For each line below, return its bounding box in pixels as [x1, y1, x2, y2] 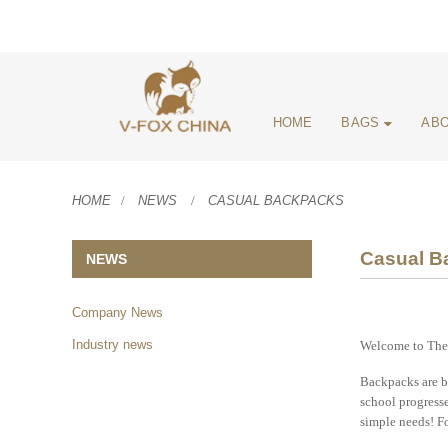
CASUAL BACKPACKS [208, 193, 345, 209]
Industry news [72, 337, 153, 353]
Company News [72, 305, 163, 321]
